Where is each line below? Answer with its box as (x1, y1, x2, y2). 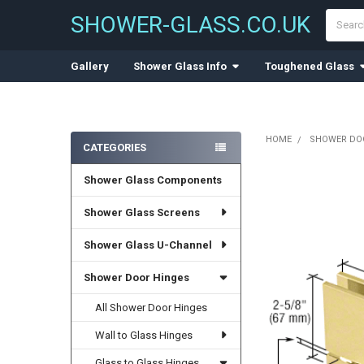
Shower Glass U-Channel (83, 238, 212, 251)
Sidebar (70, 155, 123, 173)
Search (326, 10, 359, 23)
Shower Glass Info (132, 59, 227, 72)
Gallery (70, 59, 109, 72)
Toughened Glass (264, 59, 354, 72)
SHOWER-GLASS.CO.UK (70, 11, 310, 38)
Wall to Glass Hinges (95, 328, 193, 341)
